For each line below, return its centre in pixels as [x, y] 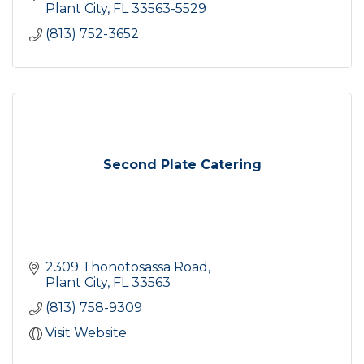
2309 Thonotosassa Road [127, 266]
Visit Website [86, 332]
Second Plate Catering [182, 164]
